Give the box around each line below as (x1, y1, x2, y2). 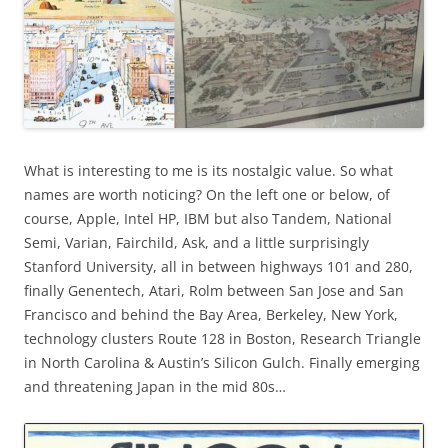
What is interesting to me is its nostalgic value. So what (24, 161, 393, 181)
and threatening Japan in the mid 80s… (24, 377, 286, 397)
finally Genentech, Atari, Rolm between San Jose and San (24, 281, 404, 301)
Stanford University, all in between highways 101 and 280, (24, 257, 413, 277)
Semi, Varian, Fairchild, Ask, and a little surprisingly (24, 233, 369, 253)
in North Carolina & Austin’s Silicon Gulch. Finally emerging (24, 353, 420, 373)
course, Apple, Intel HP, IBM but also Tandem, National (24, 209, 392, 229)
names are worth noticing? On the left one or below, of (24, 185, 390, 205)
